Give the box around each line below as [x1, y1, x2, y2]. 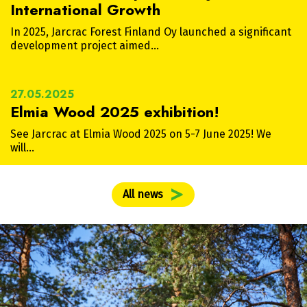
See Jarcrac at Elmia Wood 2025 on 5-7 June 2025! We [10, 127, 271, 140]
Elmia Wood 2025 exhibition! [10, 100, 219, 123]
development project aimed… [10, 38, 159, 52]
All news [123, 187, 164, 201]
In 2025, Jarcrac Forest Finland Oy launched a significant [10, 25, 291, 38]
